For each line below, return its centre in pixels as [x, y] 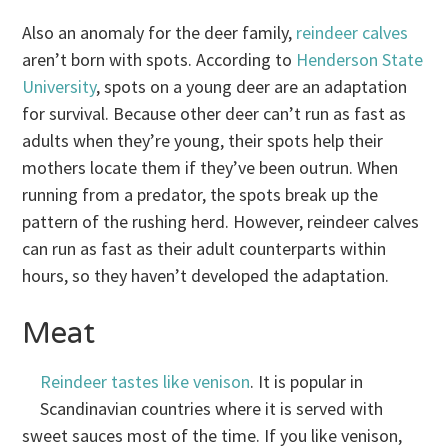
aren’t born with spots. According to [159, 60]
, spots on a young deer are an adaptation [252, 87]
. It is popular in [307, 382]
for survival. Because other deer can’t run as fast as [214, 114]
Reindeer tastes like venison [145, 382]
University [59, 87]
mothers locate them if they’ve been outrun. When [210, 168]
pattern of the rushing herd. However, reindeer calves [221, 222]
